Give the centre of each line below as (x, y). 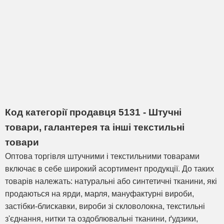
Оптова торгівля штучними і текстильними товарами (102, 156)
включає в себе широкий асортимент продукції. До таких (109, 168)
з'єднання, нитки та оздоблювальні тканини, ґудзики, (101, 218)
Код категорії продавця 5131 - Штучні (93, 112)
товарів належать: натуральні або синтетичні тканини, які (111, 181)
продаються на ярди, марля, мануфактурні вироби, (99, 193)
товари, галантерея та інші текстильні (95, 127)
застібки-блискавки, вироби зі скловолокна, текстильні (105, 206)
